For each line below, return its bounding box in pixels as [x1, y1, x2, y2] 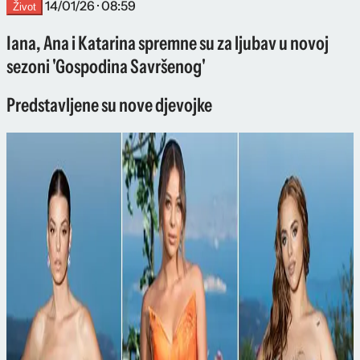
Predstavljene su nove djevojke [6, 93, 212, 117]
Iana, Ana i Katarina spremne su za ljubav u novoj [6, 31, 329, 55]
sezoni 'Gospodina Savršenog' [6, 54, 206, 78]
